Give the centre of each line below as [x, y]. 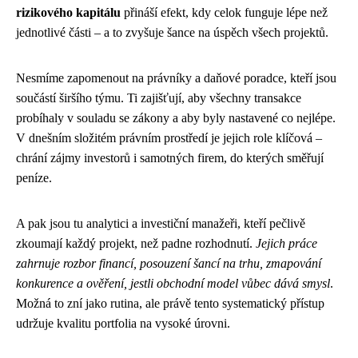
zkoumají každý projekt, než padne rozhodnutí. [136, 243]
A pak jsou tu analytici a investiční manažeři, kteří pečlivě [161, 223]
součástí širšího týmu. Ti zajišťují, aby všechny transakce [159, 97]
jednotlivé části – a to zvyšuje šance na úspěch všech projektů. [172, 32]
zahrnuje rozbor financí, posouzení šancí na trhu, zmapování [169, 263]
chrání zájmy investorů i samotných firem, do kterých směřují [170, 157]
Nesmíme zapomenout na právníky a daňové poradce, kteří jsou [176, 78]
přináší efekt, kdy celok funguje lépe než [224, 12]
